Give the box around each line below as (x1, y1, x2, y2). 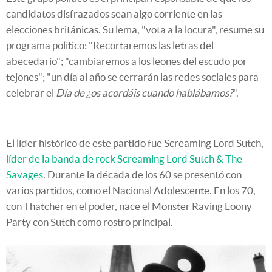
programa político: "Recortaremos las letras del (6, 39, 214, 52)
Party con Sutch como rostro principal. (6, 216, 173, 228)
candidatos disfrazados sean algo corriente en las (6, 8, 222, 20)
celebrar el (6, 87, 56, 99)
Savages (6, 169, 43, 181)
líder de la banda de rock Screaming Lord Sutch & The (6, 153, 242, 165)
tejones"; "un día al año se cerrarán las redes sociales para (6, 71, 259, 83)
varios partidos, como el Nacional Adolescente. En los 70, (6, 185, 256, 197)
